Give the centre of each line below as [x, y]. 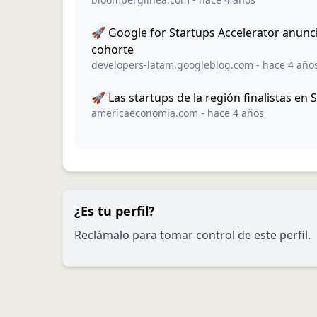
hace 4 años [236, 113]
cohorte [113, 50]
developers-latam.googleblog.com [172, 65]
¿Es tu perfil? [115, 211]
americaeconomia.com [145, 113]
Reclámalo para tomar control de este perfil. [192, 235]
